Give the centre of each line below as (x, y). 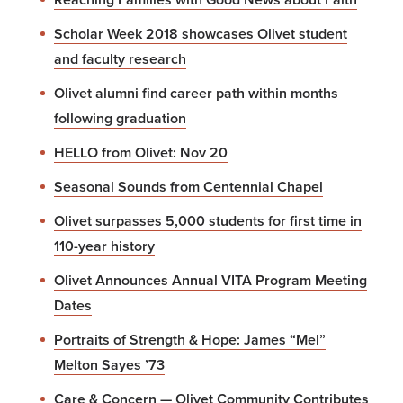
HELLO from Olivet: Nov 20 (141, 152)
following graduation (120, 118)
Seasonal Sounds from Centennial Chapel (188, 187)
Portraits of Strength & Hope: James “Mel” (190, 340)
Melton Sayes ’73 (109, 365)
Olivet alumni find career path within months (196, 93)
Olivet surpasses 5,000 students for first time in (208, 221)
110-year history (104, 246)
